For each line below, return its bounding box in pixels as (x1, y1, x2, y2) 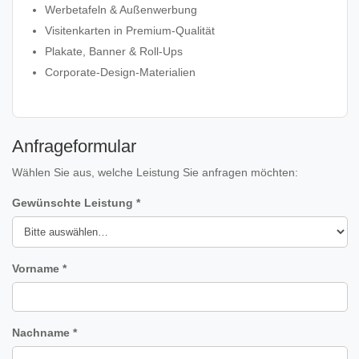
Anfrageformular (12, 136, 136, 156)
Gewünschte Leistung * (12, 196, 140, 209)
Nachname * (12, 326, 77, 339)
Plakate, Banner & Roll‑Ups (45, 45, 183, 58)
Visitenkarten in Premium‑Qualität (45, 24, 215, 37)
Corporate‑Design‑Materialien (45, 66, 196, 79)
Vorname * (12, 262, 67, 275)
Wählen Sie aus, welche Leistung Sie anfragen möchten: (12, 166, 298, 179)
